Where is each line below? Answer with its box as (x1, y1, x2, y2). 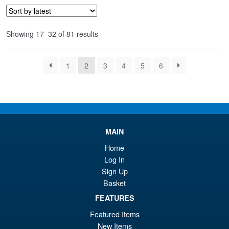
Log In (104, 153, 125, 165)
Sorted (98, 28, 119, 39)
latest (98, 51, 115, 61)
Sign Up (101, 165, 128, 176)
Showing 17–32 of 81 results (6, 29, 98, 39)
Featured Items (89, 208, 140, 219)
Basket (103, 177, 126, 188)
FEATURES (95, 192, 134, 203)
